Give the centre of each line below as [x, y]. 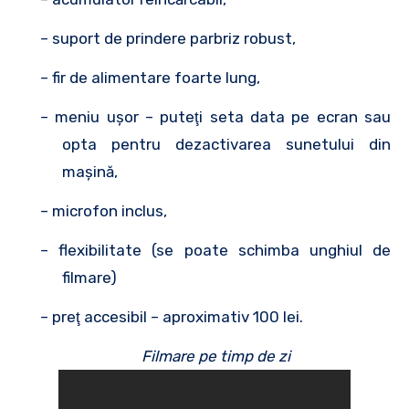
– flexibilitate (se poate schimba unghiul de [215, 250]
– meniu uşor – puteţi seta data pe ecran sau [215, 116]
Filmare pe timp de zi [215, 356]
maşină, [90, 171]
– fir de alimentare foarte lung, [150, 77]
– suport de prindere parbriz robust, [168, 38]
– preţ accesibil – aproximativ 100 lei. [172, 316]
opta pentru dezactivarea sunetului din [226, 144]
